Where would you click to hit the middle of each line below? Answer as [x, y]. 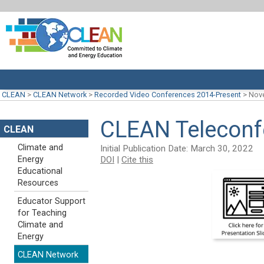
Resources [38, 183]
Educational [40, 171]
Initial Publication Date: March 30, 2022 [177, 148]
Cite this [137, 159]
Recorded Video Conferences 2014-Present [168, 95]
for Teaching [42, 213]
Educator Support [52, 201]
